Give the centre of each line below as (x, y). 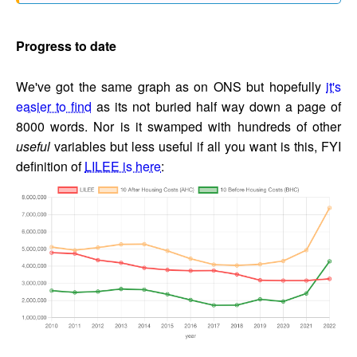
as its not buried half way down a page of (217, 107)
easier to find (54, 107)
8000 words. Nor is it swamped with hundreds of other (178, 127)
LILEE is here (123, 167)
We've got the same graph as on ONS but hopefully (171, 87)
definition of (50, 167)
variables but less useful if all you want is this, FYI (196, 147)
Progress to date (66, 46)
